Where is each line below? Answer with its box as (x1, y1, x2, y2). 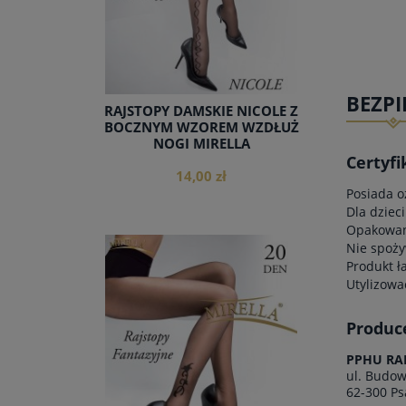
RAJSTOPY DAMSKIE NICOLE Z (104, 101, 298, 121)
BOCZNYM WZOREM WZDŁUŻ (103, 118, 299, 138)
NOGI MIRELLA (152, 134, 250, 154)
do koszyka (165, 286, 237, 304)
